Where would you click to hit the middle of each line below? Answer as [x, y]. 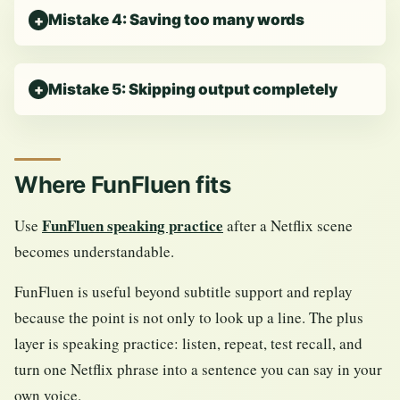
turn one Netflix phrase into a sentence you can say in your [198, 370]
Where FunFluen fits [123, 185]
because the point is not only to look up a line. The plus [189, 318]
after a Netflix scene [288, 226]
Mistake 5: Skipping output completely [193, 89]
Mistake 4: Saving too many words [177, 20]
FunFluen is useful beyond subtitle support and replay [183, 292]
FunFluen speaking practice [133, 226]
